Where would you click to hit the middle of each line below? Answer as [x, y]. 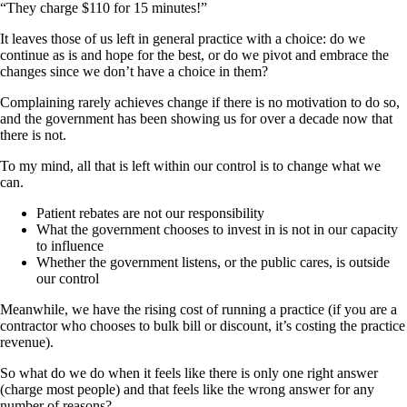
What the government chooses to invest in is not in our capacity [217, 229]
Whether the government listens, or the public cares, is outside [213, 262]
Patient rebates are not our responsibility [150, 213]
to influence [70, 245]
